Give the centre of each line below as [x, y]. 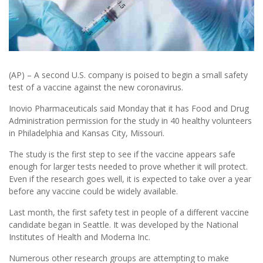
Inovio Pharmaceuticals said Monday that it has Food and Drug [129, 108]
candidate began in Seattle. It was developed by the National [124, 224]
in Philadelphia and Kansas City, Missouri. [87, 133]
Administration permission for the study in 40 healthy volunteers [130, 120]
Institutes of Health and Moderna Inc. [80, 237]
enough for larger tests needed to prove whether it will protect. [128, 166]
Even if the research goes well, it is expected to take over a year [130, 178]
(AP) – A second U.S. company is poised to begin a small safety [128, 75]
